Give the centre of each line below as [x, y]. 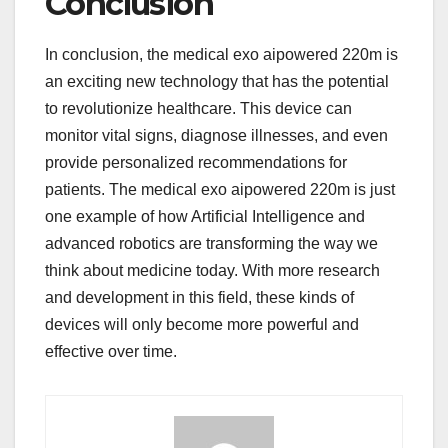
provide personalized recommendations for [196, 163]
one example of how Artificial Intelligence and [205, 217]
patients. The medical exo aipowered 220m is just [220, 190]
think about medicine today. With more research [212, 271]
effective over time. [111, 352]
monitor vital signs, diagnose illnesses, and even [216, 136]
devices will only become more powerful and [202, 325]
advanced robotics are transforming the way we [211, 244]
